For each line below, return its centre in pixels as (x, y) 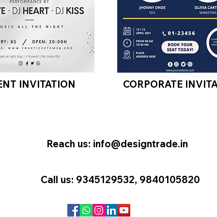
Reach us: (70, 144)
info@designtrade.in (140, 144)
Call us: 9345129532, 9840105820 (120, 179)
